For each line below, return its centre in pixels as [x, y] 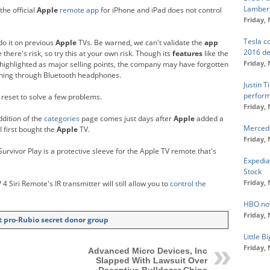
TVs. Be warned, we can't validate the [140, 42]
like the [215, 53]
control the [188, 183]
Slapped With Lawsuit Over [151, 260]
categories [62, 118]
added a [209, 118]
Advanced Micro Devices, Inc [147, 250]
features [187, 53]
